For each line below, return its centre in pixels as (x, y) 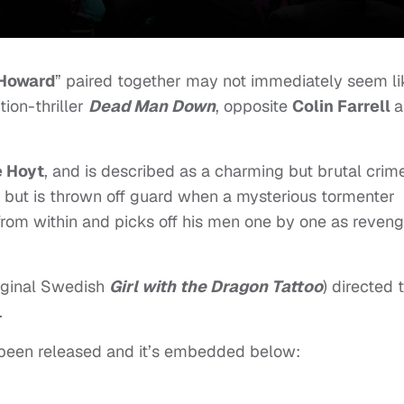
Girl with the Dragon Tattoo (216, 287)
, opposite (254, 106)
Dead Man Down (152, 106)
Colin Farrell (343, 106)
